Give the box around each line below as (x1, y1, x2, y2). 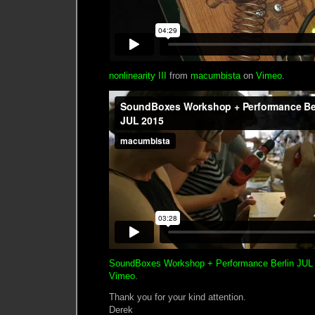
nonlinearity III (109, 70, 167, 81)
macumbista (191, 70, 240, 81)
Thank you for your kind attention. (109, 291, 246, 302)
